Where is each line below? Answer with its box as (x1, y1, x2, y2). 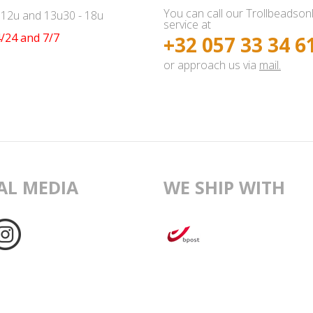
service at (163, 17, 211, 33)
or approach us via (163, 57, 259, 73)
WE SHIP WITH (163, 175, 285, 199)
